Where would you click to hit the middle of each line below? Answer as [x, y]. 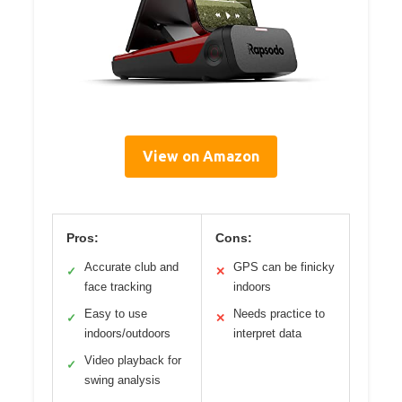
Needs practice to [279, 314]
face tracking [118, 287]
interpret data [267, 334]
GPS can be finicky [284, 267]
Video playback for [133, 361]
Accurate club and [131, 267]
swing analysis [122, 380]
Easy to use [116, 314]
